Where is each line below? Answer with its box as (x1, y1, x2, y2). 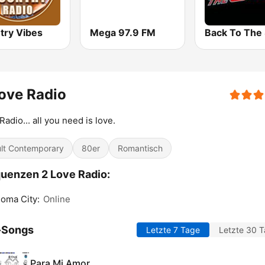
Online (43, 193, 70, 205)
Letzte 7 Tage (146, 225, 200, 235)
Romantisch (118, 143, 163, 154)
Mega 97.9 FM (90, 27, 156, 39)
